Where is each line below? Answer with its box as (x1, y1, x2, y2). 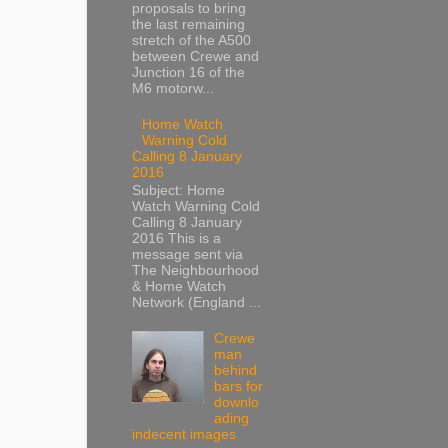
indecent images (132, 427, 236, 443)
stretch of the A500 (132, 32, 251, 48)
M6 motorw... (132, 80, 214, 96)
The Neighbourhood (132, 263, 259, 279)
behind (214, 363, 258, 379)
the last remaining (132, 16, 245, 32)
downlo (214, 395, 260, 411)
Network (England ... (132, 295, 261, 311)
